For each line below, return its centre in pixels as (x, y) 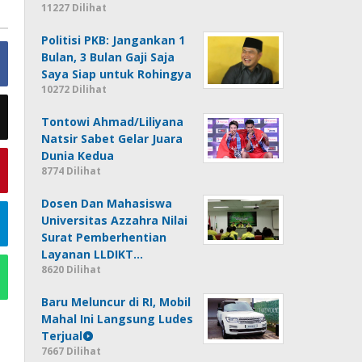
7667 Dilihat (72, 351)
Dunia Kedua (78, 156)
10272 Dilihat (74, 90)
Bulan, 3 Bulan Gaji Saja (108, 57)
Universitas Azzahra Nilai (115, 221)
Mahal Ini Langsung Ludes (118, 319)
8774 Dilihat (72, 171)
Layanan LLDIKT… (93, 255)
